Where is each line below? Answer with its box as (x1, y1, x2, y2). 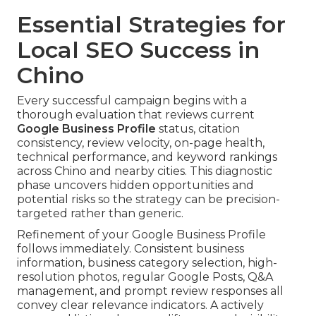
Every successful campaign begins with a (17, 94, 247, 108)
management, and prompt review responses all (17, 284, 284, 298)
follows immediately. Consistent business (17, 242, 244, 256)
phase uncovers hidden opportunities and (17, 178, 254, 193)
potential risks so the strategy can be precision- (17, 193, 280, 207)
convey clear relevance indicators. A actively (17, 298, 264, 312)
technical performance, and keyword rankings (17, 150, 277, 164)
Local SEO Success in (17, 36, 260, 64)
